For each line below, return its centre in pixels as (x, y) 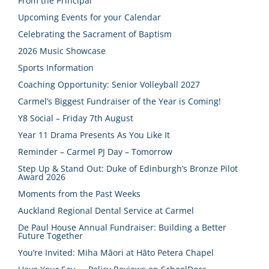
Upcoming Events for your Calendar (89, 17)
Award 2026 (42, 177)
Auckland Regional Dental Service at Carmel (106, 210)
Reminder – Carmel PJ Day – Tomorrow (95, 151)
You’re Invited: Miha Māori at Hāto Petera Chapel (116, 252)
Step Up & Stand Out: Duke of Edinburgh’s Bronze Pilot (128, 168)
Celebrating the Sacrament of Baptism (95, 34)
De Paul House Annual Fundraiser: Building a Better (122, 227)
